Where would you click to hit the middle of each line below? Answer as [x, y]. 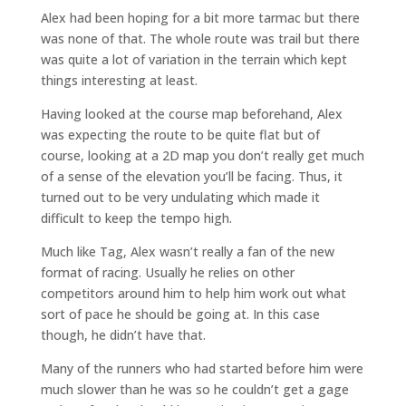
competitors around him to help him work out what [193, 293]
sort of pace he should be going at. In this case [180, 314]
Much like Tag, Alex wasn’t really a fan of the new [187, 251]
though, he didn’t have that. [123, 335]
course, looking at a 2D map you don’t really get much [202, 155]
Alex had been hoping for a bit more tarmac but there [200, 18]
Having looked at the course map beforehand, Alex [191, 114]
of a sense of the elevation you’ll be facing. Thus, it [191, 176]
